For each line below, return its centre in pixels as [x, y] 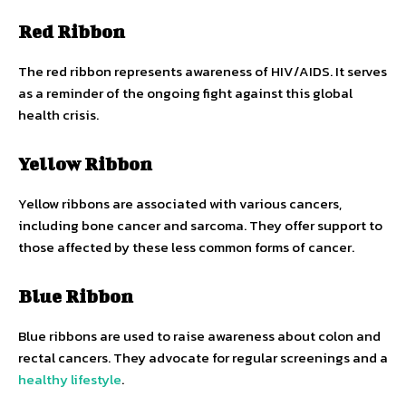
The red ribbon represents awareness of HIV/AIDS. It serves [203, 71]
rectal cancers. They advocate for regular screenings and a [203, 357]
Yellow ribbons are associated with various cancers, [180, 203]
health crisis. [58, 114]
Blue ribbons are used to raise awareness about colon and [199, 335]
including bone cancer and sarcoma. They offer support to [200, 225]
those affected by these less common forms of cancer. [186, 246]
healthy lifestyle [70, 379]
